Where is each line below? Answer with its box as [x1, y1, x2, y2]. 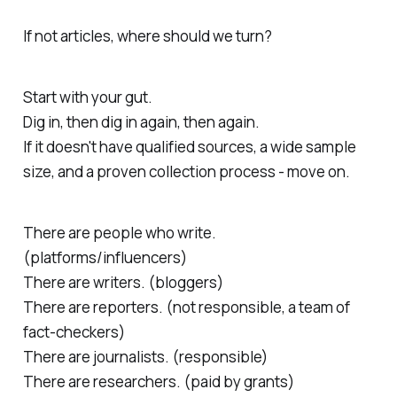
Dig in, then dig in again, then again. [22, 112, 260, 133]
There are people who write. [22, 222, 216, 244]
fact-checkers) [22, 322, 125, 343]
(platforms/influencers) [22, 247, 187, 269]
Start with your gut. [22, 87, 152, 108]
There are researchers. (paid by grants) [22, 371, 294, 393]
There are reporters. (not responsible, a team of [22, 297, 350, 318]
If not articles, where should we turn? [22, 26, 272, 47]
